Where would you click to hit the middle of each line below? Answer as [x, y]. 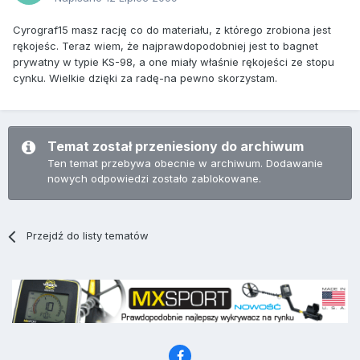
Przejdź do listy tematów [88, 236]
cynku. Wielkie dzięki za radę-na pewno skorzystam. [145, 78]
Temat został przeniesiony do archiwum [176, 147]
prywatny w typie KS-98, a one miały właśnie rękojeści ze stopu [174, 62]
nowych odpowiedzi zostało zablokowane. [154, 179]
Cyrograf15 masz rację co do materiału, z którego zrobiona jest [172, 30]
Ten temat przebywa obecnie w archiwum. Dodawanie [185, 164]
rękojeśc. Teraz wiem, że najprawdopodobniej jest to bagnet [166, 46]
